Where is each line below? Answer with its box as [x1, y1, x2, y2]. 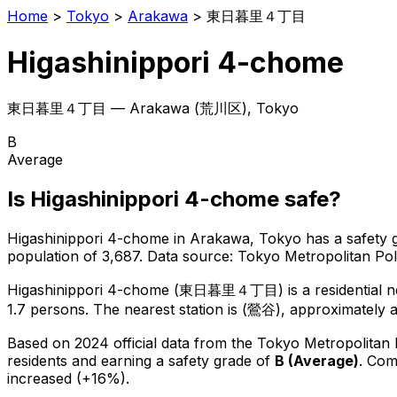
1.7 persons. [7, 300, 89, 318]
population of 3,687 [7, 246, 139, 265]
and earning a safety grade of [72, 351, 275, 370]
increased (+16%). [7, 369, 129, 387]
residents [7, 351, 67, 370]
